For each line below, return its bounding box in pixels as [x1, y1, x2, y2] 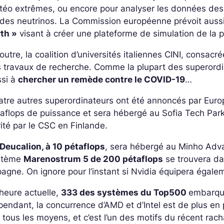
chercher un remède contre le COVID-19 [18, 74, 185, 85]
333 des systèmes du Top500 [61, 187, 189, 198]
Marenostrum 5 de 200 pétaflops [23, 154, 163, 164]
